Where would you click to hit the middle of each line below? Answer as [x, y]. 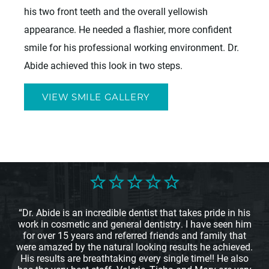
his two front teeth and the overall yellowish [116, 11]
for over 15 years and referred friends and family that [134, 235]
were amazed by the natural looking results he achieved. [134, 247]
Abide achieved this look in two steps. [103, 65]
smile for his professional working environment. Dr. [131, 47]
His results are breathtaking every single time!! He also [134, 258]
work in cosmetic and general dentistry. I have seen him [134, 224]
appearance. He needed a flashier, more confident [128, 29]
